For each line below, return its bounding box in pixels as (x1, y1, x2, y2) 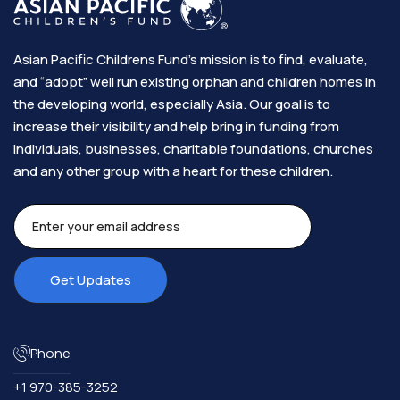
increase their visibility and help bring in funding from (13, 117, 339, 137)
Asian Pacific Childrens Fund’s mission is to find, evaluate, (13, 50, 368, 70)
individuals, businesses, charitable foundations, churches (13, 139, 373, 159)
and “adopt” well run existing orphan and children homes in (13, 72, 376, 92)
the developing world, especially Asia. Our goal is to (13, 95, 330, 114)
